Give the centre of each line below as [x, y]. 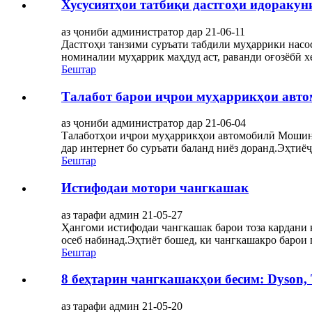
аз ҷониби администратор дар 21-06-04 [154, 123]
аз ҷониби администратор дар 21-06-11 [153, 31]
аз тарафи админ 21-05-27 [122, 214]
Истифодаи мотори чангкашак [155, 188]
